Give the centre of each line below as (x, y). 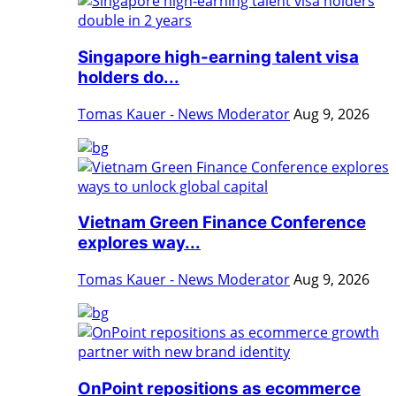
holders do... (129, 77)
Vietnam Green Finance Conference (222, 223)
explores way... (139, 243)
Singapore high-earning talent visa (218, 57)
